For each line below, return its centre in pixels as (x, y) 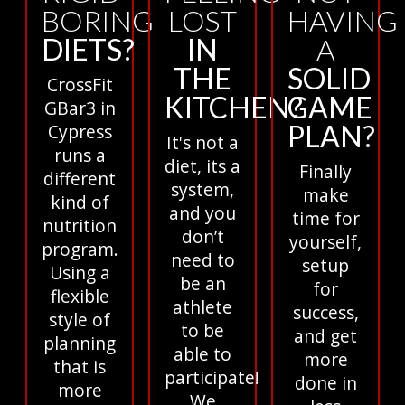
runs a (80, 155)
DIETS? (88, 49)
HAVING (343, 20)
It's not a (202, 142)
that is (80, 366)
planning (80, 343)
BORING (98, 20)
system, (202, 189)
